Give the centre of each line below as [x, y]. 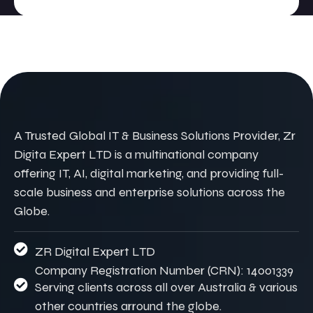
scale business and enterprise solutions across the [150, 192]
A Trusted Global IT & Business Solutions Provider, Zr [155, 136]
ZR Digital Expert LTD [95, 252]
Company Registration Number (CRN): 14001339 [164, 271]
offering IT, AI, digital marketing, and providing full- [149, 174]
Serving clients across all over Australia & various [166, 287]
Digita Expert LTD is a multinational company [136, 155]
